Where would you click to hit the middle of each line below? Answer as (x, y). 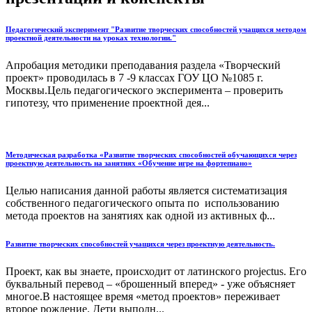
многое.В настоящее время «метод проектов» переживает (143, 296)
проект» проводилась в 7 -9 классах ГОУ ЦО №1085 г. (134, 77)
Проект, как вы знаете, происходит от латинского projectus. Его (156, 271)
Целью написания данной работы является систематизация (146, 190)
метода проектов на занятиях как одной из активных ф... (140, 215)
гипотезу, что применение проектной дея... (108, 102)
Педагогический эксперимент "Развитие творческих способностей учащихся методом (156, 29)
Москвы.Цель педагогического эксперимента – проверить (144, 90)
